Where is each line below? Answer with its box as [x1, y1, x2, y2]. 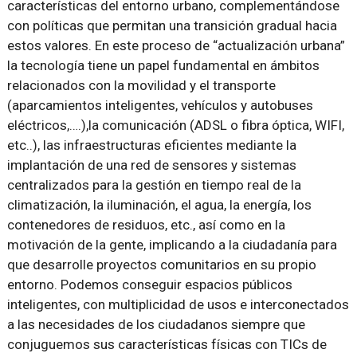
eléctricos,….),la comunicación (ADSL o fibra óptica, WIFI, [6, 116, 344, 133]
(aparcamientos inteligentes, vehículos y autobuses [6, 96, 313, 113]
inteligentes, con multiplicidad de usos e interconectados [6, 296, 349, 312]
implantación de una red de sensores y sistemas [6, 156, 296, 173]
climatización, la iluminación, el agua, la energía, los [6, 196, 312, 213]
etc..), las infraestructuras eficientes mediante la [6, 136, 296, 153]
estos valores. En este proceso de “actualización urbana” [6, 37, 345, 53]
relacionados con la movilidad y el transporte [6, 76, 276, 93]
